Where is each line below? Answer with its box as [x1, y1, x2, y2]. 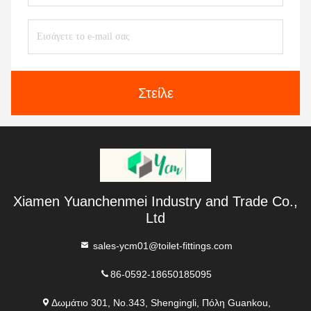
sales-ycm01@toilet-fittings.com [90, 239, 233, 251]
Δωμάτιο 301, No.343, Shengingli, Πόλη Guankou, [51, 296, 271, 308]
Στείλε [137, 85, 174, 101]
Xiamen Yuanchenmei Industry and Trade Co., [13, 194, 298, 209]
